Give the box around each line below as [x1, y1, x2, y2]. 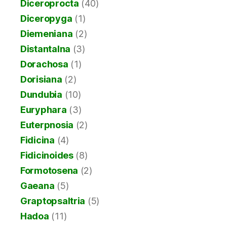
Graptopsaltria [20, 196, 86, 207]
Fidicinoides [20, 150, 73, 161]
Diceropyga [20, 13, 72, 24]
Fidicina [20, 135, 55, 146]
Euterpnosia [20, 120, 74, 131]
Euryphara [20, 104, 67, 116]
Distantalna [20, 44, 71, 55]
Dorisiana [20, 74, 62, 85]
